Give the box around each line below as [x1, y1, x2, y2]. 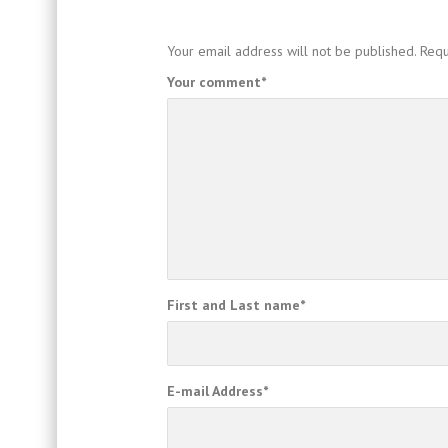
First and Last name [167, 296, 300, 315]
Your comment [167, 73, 261, 92]
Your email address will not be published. [167, 41, 416, 60]
